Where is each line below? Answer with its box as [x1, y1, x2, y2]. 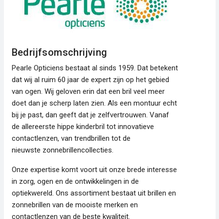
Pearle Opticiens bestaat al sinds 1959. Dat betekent [11, 63, 178, 72]
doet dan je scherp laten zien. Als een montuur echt [11, 98, 177, 108]
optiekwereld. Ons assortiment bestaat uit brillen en [11, 188, 176, 197]
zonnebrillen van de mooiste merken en [11, 200, 138, 209]
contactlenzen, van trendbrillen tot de [11, 133, 131, 143]
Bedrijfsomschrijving [11, 46, 108, 58]
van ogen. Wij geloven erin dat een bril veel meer [11, 87, 165, 96]
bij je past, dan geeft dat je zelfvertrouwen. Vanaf [11, 110, 169, 119]
